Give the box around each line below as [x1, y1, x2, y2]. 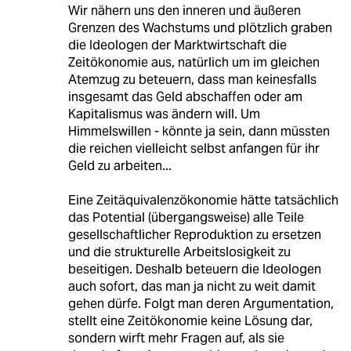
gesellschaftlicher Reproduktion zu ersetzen [67, 226, 321, 243]
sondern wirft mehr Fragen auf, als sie [67, 329, 284, 346]
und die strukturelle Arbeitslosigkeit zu [67, 243, 291, 260]
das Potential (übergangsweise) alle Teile [67, 208, 304, 226]
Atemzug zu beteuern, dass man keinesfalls [67, 71, 317, 88]
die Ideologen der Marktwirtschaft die [67, 36, 287, 53]
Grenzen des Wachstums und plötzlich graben [67, 19, 332, 36]
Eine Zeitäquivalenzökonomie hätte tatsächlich [67, 191, 338, 208]
